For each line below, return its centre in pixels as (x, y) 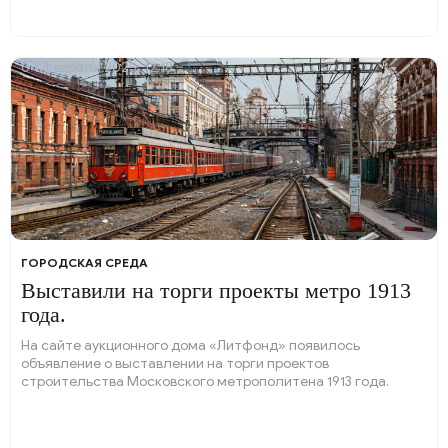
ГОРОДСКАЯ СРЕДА (84, 262)
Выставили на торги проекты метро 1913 (216, 290)
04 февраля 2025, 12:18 (97, 67)
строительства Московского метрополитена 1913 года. (205, 381)
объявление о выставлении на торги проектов (175, 363)
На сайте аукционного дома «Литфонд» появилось (190, 345)
